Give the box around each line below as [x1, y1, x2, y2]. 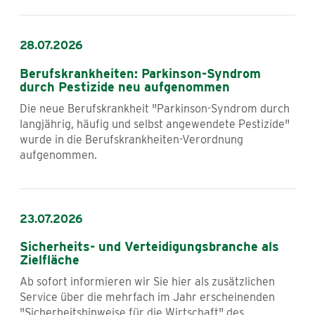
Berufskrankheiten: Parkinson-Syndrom [20, 65, 261, 81]
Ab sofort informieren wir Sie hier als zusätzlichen [20, 275, 275, 289]
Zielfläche [20, 252, 79, 268]
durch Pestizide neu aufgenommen [20, 79, 230, 94]
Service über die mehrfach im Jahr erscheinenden [20, 290, 275, 304]
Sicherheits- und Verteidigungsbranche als [20, 239, 279, 255]
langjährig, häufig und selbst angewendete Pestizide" [20, 117, 290, 131]
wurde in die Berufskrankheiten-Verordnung [20, 132, 243, 146]
